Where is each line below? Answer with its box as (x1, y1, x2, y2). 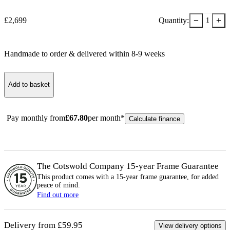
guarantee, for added (157, 172, 219, 181)
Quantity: (159, 15, 189, 25)
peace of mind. (37, 181, 80, 189)
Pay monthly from (7, 113, 65, 122)
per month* (88, 113, 125, 122)
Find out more (37, 190, 79, 199)
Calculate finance (129, 114, 180, 123)
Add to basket (8, 81, 50, 89)
